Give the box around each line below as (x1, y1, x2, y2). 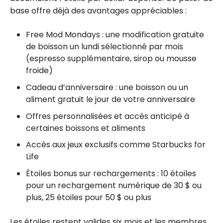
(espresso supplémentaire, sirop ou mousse (26, 53, 197, 65)
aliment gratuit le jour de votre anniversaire (26, 93, 195, 105)
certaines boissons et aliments (26, 122, 145, 134)
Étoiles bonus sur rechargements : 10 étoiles (26, 167, 196, 179)
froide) (26, 65, 53, 77)
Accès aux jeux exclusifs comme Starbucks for (26, 139, 206, 151)
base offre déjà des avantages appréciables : (10, 5, 187, 17)
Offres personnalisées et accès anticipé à (26, 110, 189, 122)
